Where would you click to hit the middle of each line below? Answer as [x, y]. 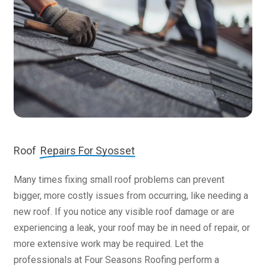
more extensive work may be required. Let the [108, 244]
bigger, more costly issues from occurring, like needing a [131, 196]
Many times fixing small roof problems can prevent [119, 180]
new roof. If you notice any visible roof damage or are [124, 212]
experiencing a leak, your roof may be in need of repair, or [132, 228]
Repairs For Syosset [87, 151]
